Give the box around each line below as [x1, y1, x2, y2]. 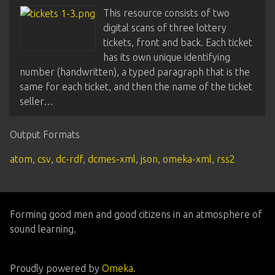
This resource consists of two [103, 7, 230, 18]
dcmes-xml [88, 153, 136, 165]
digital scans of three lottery [103, 22, 227, 33]
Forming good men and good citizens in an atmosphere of [10, 209, 262, 220]
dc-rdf [56, 153, 83, 165]
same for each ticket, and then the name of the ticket [20, 81, 252, 92]
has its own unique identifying [103, 52, 230, 63]
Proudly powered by [10, 263, 102, 274]
